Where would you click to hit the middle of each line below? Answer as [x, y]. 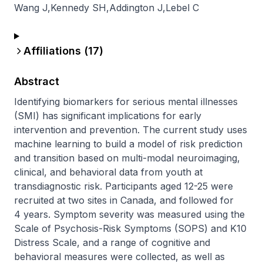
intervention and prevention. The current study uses [131, 130]
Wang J [31, 8]
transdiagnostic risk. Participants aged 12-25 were [124, 186]
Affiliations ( [56, 51]
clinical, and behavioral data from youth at [108, 172]
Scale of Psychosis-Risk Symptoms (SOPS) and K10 [130, 228]
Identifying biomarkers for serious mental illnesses [126, 102]
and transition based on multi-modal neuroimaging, [127, 158]
